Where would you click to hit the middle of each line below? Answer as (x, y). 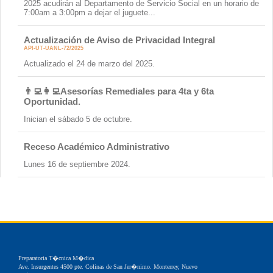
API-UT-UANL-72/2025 (54, 48)
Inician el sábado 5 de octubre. (78, 119)
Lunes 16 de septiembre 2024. (77, 164)
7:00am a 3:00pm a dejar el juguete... (90, 12)
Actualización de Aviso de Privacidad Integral (120, 40)
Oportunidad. (52, 101)
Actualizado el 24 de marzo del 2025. (90, 63)
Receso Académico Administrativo (97, 146)
